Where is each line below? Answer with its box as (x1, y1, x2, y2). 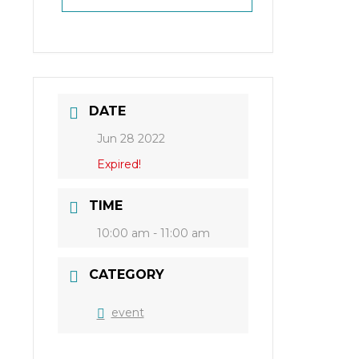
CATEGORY (88, 267, 164, 283)
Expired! (96, 157, 141, 172)
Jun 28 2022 (96, 131, 165, 147)
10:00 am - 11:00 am (96, 226, 210, 241)
